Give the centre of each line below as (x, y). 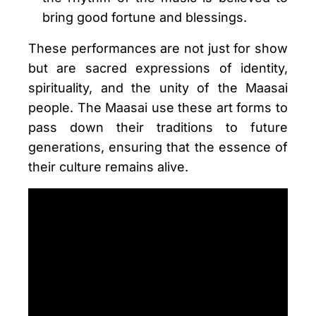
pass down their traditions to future (158, 128)
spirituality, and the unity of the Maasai (158, 88)
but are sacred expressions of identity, (158, 68)
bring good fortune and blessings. (145, 18)
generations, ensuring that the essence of (158, 147)
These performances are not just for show (158, 49)
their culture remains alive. (108, 167)
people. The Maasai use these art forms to (158, 108)
